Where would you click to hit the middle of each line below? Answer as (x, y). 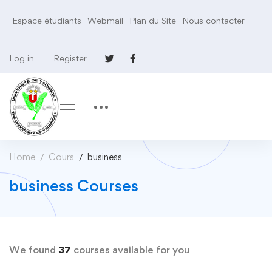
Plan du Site (153, 20)
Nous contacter (213, 20)
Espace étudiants (47, 20)
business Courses (74, 185)
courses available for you (130, 250)
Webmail (105, 20)
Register (70, 58)
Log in (22, 58)
